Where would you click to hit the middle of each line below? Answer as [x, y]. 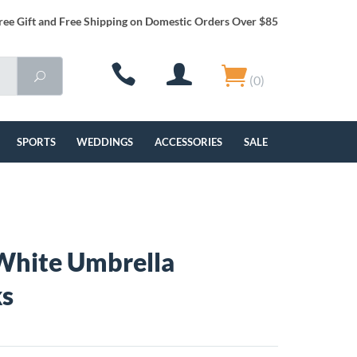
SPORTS [36, 142]
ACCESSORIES [189, 142]
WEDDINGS [105, 142]
